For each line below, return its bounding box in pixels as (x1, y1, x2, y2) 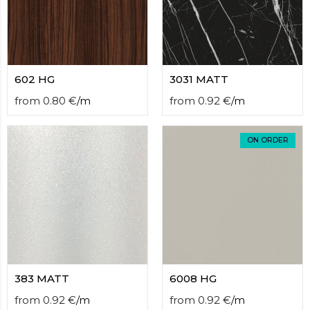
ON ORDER (247, 136, 289, 145)
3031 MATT (170, 73, 228, 86)
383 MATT (15, 272, 69, 285)
